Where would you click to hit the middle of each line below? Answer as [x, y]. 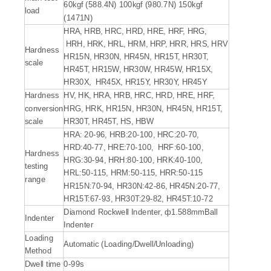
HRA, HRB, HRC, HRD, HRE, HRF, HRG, [135, 31]
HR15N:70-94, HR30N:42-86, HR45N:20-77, [142, 186]
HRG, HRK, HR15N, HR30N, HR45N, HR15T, [143, 108]
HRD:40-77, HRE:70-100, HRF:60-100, [134, 147]
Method [38, 251]
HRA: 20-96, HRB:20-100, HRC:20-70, [132, 134]
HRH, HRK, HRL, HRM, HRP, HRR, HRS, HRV [146, 44]
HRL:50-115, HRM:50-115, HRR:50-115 [133, 173]
